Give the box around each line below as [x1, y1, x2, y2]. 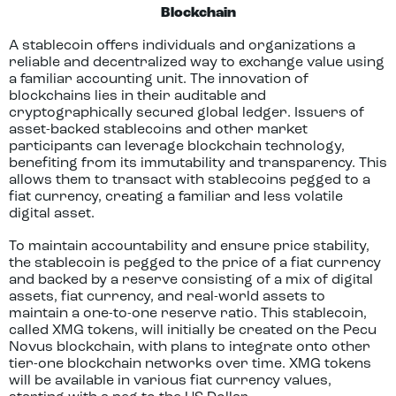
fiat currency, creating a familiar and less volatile [9, 190, 343, 204]
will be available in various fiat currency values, [9, 374, 331, 388]
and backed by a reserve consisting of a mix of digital [9, 273, 373, 287]
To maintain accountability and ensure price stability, [9, 240, 369, 254]
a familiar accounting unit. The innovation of [9, 72, 308, 87]
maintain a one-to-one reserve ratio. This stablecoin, [9, 307, 367, 321]
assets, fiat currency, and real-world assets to [9, 290, 325, 304]
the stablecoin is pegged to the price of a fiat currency [9, 256, 381, 270]
